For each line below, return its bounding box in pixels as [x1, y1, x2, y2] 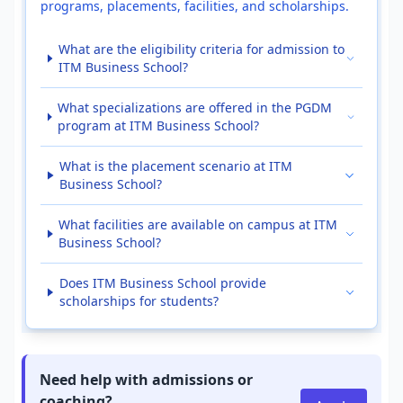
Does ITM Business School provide [58, 274, 266, 291]
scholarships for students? [58, 292, 219, 309]
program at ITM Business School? [58, 117, 260, 134]
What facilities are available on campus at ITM [58, 216, 338, 233]
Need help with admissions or [40, 370, 253, 390]
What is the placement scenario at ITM [59, 157, 293, 175]
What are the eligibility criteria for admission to [58, 40, 345, 58]
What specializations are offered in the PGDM [58, 99, 333, 116]
